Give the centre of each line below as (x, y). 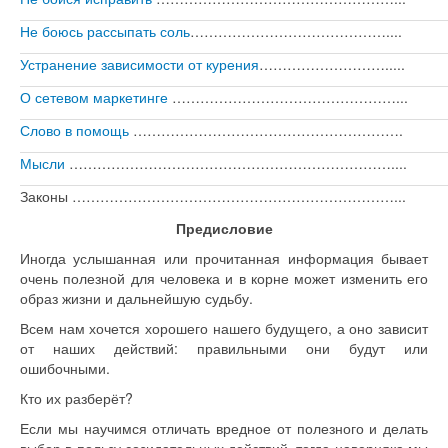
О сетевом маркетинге (94, 96)
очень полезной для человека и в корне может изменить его (224, 277)
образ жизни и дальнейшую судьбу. (136, 297)
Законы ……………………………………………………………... (213, 195)
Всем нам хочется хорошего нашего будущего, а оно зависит (224, 327)
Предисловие (224, 227)
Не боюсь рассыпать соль (105, 30)
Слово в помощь (74, 129)
